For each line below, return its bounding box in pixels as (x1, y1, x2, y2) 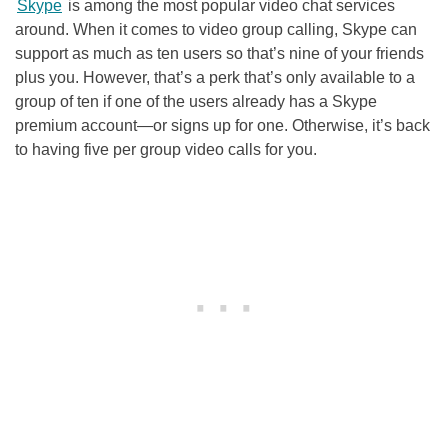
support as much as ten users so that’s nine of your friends (15, 44, 424, 62)
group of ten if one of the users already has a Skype (15, 92, 377, 110)
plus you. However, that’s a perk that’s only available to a (15, 68, 415, 86)
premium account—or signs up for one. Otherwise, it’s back (15, 116, 430, 134)
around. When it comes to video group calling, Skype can (15, 20, 417, 38)
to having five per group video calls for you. (15, 140, 317, 158)
